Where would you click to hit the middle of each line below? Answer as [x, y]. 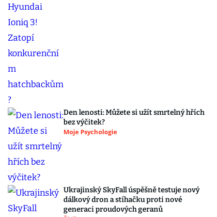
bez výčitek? [84, 122]
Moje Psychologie [90, 132]
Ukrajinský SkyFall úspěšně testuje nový [132, 190]
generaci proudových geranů [113, 209]
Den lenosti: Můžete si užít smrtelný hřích [134, 112]
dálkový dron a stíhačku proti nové [123, 200]
